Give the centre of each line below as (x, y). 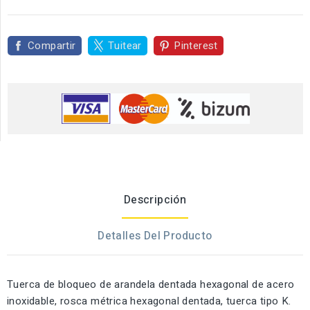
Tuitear (125, 46)
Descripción (155, 200)
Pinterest (196, 46)
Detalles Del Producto (155, 236)
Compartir (52, 46)
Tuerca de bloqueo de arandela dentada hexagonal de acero (151, 285)
